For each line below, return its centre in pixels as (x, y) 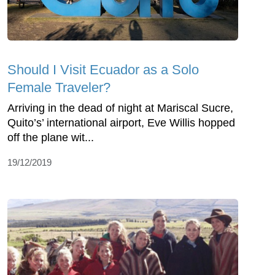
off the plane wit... (51, 137)
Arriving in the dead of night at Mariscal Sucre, (120, 108)
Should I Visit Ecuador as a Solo (103, 69)
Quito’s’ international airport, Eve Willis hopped (121, 122)
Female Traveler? (59, 87)
